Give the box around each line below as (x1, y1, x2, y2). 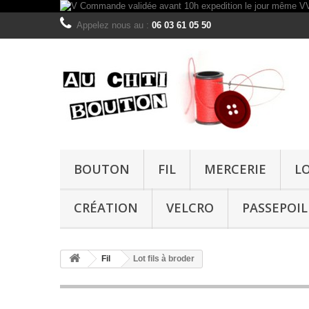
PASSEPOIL (242, 199, 308, 216)
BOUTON (74, 161, 130, 177)
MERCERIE (204, 161, 266, 177)
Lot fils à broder (133, 254, 195, 263)
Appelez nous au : (77, 20, 152, 30)
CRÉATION (74, 199, 138, 216)
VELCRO (166, 199, 214, 216)
